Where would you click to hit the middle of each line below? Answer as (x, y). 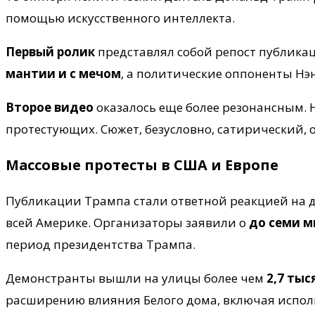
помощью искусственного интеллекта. (120, 18)
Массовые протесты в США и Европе (142, 165)
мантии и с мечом (63, 73)
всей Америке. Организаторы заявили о (127, 222)
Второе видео (50, 107)
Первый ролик (50, 51)
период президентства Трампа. (101, 244)
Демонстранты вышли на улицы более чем (136, 278)
